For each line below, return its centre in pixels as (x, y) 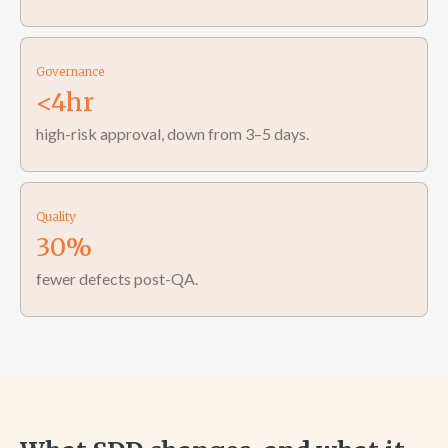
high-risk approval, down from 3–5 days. (172, 133)
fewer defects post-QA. (117, 278)
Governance (70, 71)
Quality (56, 216)
